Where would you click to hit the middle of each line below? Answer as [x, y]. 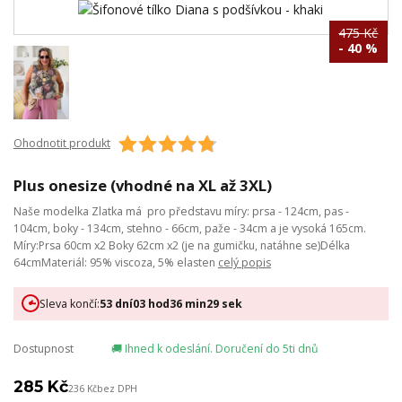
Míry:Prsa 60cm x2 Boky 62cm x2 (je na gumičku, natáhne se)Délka [182, 246]
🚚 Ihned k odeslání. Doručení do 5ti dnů [214, 349]
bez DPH [117, 389]
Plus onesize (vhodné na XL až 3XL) [143, 186]
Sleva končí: [69, 303]
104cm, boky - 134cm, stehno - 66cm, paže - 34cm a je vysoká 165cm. [190, 229]
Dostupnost [44, 349]
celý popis [245, 263]
